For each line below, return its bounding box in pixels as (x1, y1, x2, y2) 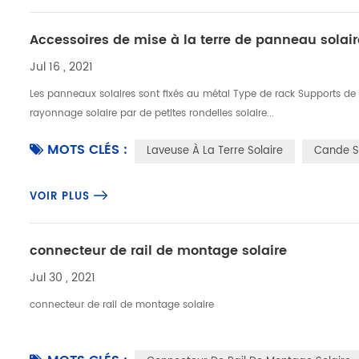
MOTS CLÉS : (47, 139, 128, 160)
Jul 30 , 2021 (30, 268, 96, 287)
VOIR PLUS (30, 188, 91, 205)
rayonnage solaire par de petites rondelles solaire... (30, 106, 275, 121)
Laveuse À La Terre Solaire (147, 143, 284, 159)
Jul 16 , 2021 (30, 58, 94, 76)
